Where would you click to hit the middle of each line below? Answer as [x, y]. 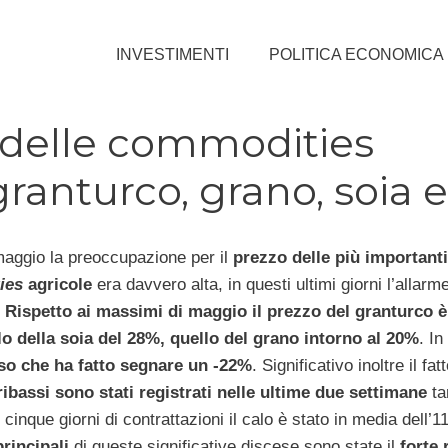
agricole [57, 284]
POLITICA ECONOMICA [356, 54]
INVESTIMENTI [172, 54]
